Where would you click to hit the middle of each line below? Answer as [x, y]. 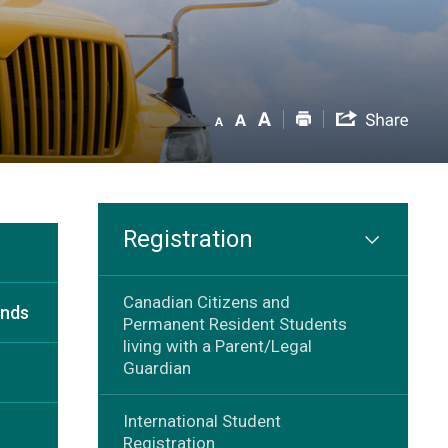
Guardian [156, 367]
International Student [201, 420]
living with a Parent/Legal [217, 345]
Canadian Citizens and [206, 301]
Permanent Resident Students [234, 323]
